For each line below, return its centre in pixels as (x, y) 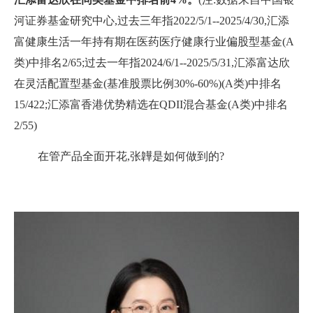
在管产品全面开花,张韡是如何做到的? (131, 156)
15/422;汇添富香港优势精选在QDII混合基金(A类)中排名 (151, 105)
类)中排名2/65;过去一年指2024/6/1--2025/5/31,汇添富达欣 (152, 63)
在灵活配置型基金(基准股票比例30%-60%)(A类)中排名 (148, 84)
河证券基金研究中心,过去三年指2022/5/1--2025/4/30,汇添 (152, 21)
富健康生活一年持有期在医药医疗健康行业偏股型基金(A (154, 42)
